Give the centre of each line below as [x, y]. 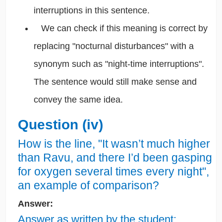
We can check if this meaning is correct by [120, 28]
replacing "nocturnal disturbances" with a [113, 46]
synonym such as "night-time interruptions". [119, 64]
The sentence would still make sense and [115, 82]
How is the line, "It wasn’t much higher [114, 144]
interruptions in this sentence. [91, 11]
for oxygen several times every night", [113, 172]
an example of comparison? [88, 186]
